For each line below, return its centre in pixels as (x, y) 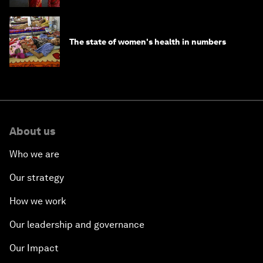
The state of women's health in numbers (148, 42)
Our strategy (37, 178)
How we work (38, 201)
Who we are (34, 154)
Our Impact (34, 248)
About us (32, 131)
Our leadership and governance (77, 225)
